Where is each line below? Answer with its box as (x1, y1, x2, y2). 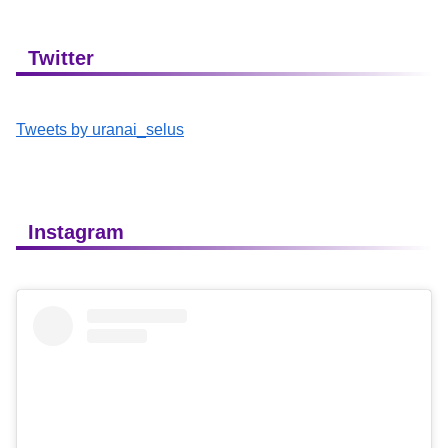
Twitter (28, 46, 94, 69)
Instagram (28, 220, 124, 243)
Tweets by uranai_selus (16, 120, 184, 138)
